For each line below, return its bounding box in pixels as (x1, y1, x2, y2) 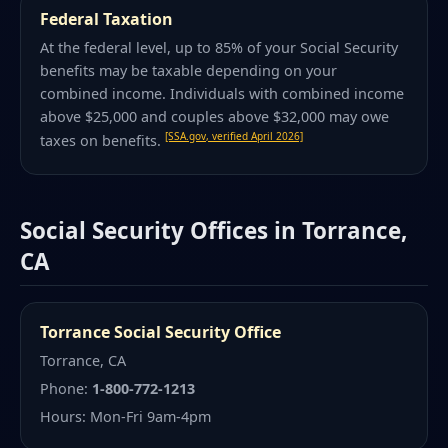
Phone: (40, 379, 93, 399)
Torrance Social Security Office (40, 320, 282, 343)
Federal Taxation (40, 7, 174, 30)
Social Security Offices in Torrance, (20, 215, 407, 247)
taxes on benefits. (40, 130, 166, 150)
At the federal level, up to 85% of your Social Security (40, 38, 399, 58)
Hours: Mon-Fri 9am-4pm (40, 406, 212, 426)
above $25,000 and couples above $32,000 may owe (40, 107, 390, 127)
